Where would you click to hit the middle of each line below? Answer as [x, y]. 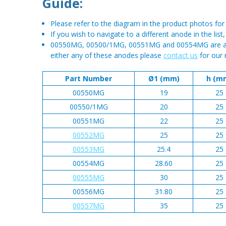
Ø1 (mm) [164, 79]
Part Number [89, 79]
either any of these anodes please [107, 55]
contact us [181, 55]
